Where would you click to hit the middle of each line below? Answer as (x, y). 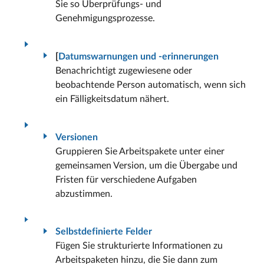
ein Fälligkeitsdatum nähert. (112, 99)
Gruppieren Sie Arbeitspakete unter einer (140, 151)
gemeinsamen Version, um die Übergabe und (146, 165)
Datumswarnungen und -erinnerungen (138, 56)
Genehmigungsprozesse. (105, 19)
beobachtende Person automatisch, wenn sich (151, 85)
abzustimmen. (84, 194)
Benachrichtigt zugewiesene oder (124, 70)
